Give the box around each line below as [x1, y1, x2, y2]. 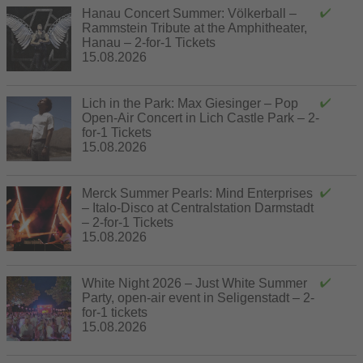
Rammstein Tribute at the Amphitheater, [82, 20, 307, 35]
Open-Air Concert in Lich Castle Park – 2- [82, 110, 319, 125]
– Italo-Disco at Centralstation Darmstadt [82, 200, 314, 215]
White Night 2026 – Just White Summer [82, 275, 307, 290]
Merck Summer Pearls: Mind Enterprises [82, 186, 313, 200]
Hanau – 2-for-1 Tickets [82, 35, 216, 49]
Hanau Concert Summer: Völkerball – [82, 6, 297, 20]
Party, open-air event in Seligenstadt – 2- [82, 290, 314, 305]
